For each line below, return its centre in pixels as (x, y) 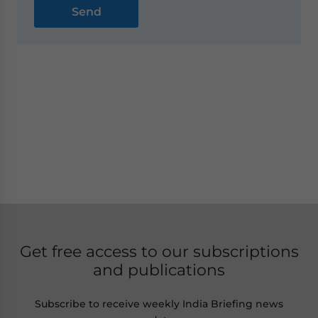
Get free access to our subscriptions (159, 252)
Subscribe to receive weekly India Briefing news (159, 304)
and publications (159, 270)
